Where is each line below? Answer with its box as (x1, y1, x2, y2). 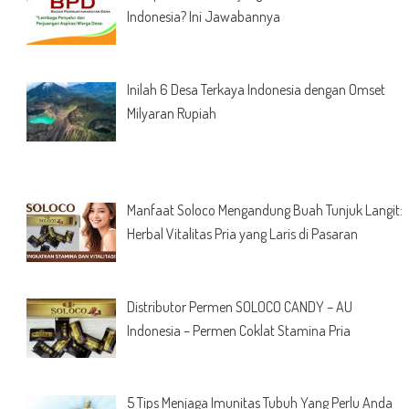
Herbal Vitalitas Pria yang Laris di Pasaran (126, 224, 358, 243)
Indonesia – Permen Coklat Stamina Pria (126, 320, 351, 340)
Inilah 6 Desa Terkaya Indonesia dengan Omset (126, 80, 385, 100)
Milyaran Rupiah (126, 104, 216, 123)
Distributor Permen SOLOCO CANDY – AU (126, 297, 352, 316)
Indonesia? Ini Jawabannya (126, 7, 280, 26)
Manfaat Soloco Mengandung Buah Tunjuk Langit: (126, 200, 403, 219)
